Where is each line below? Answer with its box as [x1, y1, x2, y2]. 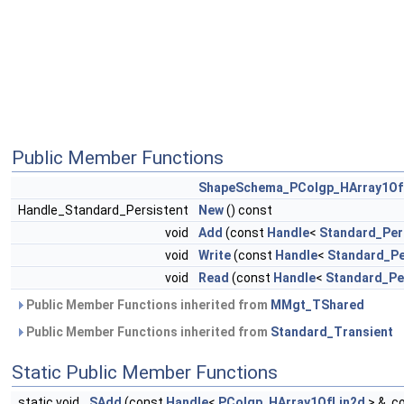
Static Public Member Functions [12, 362, 278, 383]
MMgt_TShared [271, 298, 364, 312]
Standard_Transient [271, 325, 393, 339]
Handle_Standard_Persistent [18, 203, 191, 217]
